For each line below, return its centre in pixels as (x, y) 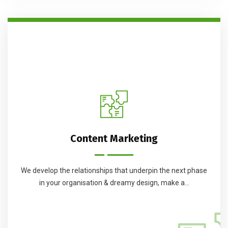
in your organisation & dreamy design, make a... (114, 183)
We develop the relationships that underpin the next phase (114, 171)
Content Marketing (114, 139)
